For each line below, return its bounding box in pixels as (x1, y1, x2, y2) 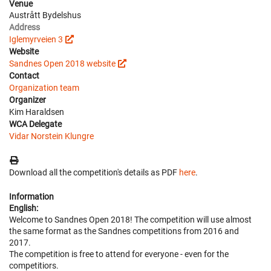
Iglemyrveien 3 (9, 34, 63, 44)
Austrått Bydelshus (9, 10, 81, 20)
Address (9, 22, 40, 32)
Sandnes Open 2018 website (9, 59, 116, 68)
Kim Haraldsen (9, 107, 64, 117)
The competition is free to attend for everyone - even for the (9, 249, 229, 259)
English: (9, 203, 38, 213)
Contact (9, 71, 39, 80)
